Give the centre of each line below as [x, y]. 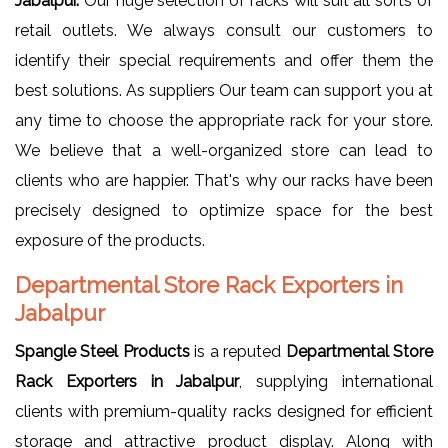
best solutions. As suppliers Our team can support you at [224, 90]
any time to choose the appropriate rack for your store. [224, 120]
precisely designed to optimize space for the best [224, 210]
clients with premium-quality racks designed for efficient [224, 411]
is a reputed [237, 351]
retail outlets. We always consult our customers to [224, 30]
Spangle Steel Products [102, 351]
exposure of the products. [110, 240]
